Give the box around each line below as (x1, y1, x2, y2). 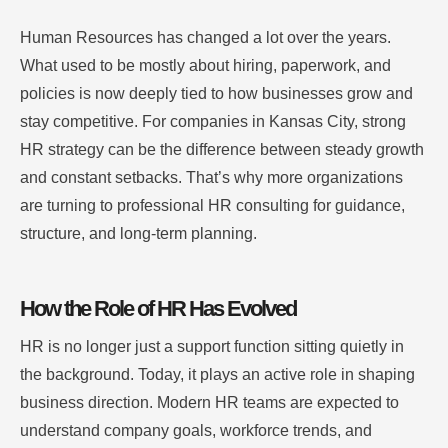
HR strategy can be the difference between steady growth (20, 141, 424, 159)
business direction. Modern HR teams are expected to (20, 394, 399, 412)
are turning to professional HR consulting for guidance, (20, 197, 405, 215)
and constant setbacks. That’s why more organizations (20, 169, 403, 187)
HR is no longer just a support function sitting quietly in (20, 338, 404, 356)
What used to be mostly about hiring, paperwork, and (20, 57, 391, 75)
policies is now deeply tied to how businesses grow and (20, 85, 413, 103)
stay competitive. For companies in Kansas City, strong (20, 113, 406, 131)
